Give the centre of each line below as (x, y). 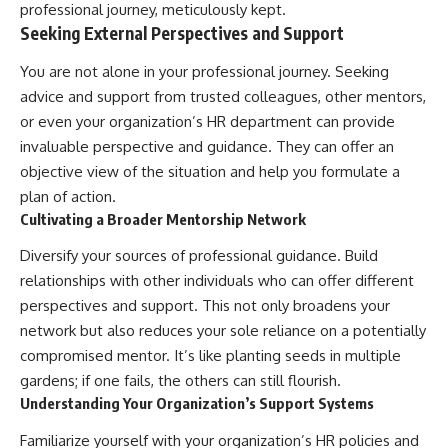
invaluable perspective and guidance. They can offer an (207, 146)
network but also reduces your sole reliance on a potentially (223, 331)
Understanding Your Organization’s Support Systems (197, 403)
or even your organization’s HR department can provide (207, 121)
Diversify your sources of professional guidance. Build (199, 256)
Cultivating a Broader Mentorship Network (163, 218)
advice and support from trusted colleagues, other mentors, (223, 96)
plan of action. (68, 196)
